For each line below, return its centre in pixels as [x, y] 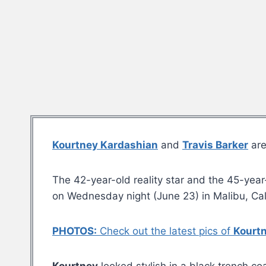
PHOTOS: [75, 231]
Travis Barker [215, 145]
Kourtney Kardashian [105, 145]
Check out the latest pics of [165, 231]
